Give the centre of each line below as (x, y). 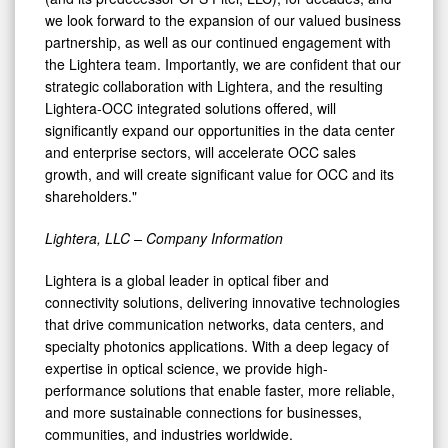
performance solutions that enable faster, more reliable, (220, 389)
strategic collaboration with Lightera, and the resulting (214, 85)
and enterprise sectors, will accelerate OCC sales (200, 151)
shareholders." (91, 195)
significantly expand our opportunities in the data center (220, 129)
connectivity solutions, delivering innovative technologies (222, 301)
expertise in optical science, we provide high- (186, 367)
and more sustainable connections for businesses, (203, 411)
